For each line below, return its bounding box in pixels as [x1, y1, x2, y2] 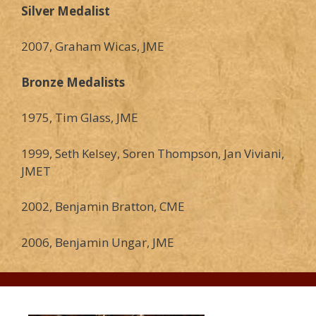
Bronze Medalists [21, 73, 125, 90]
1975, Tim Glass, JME [21, 109, 138, 126]
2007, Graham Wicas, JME [21, 38, 164, 55]
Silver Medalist [21, 2, 110, 19]
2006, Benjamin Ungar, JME [21, 233, 174, 250]
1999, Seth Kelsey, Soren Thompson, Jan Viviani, [21, 145, 284, 162]
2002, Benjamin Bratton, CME [21, 198, 185, 215]
